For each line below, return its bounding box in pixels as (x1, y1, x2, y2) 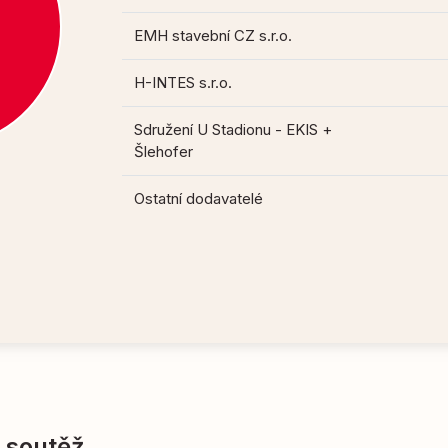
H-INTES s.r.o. (134, 73, 233, 93)
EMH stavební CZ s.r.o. (134, 26, 293, 46)
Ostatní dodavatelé (134, 189, 264, 209)
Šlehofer (134, 142, 194, 162)
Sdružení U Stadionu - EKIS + (134, 120, 333, 140)
